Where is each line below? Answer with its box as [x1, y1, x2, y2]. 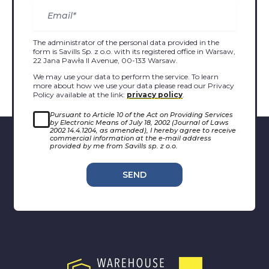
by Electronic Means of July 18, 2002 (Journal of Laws [50, 118, 229, 127]
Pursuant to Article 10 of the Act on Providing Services [50, 110, 233, 119]
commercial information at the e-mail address [50, 134, 211, 143]
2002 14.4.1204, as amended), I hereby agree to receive [50, 126, 236, 135]
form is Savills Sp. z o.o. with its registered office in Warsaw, [33, 47, 235, 56]
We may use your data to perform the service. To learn [33, 72, 219, 82]
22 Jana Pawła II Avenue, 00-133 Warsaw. [33, 56, 178, 65]
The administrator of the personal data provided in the [33, 38, 219, 47]
